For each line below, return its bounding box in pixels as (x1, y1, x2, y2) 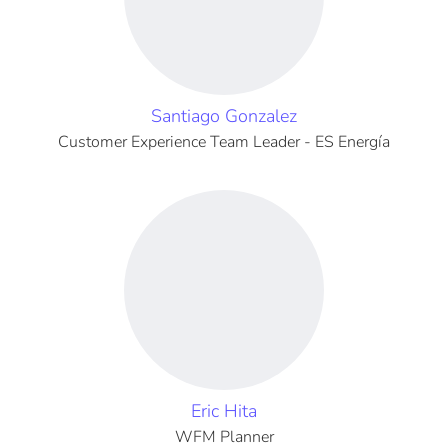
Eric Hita (191, 399, 257, 423)
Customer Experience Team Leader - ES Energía (58, 131, 390, 153)
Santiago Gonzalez (151, 104, 297, 128)
